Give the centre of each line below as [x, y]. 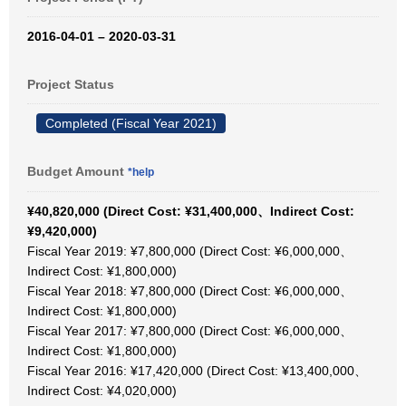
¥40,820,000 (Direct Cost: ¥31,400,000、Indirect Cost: [191, 211]
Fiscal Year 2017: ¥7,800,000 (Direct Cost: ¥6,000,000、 [190, 331]
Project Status [71, 84]
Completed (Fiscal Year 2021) [131, 123]
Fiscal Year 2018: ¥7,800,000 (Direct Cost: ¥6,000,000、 [190, 291]
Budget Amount [77, 171]
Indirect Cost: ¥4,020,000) [102, 391]
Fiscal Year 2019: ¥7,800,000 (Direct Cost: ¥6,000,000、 [190, 251]
